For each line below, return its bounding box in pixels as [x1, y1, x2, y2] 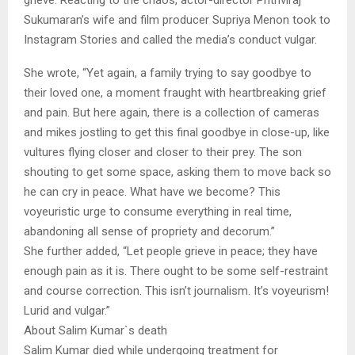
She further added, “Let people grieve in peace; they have [24, 244, 318, 258]
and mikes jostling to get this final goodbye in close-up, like [24, 125, 330, 139]
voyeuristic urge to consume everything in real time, [24, 204, 292, 219]
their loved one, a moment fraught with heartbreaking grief [24, 86, 326, 100]
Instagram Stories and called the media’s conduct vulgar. [24, 32, 317, 47]
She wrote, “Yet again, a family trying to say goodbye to [24, 66, 311, 80]
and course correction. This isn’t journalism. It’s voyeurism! [24, 284, 329, 298]
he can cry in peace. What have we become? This [24, 185, 281, 199]
